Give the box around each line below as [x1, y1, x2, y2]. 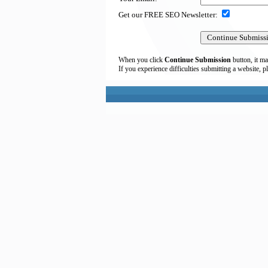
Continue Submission [165, 56, 231, 64]
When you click [118, 56, 165, 64]
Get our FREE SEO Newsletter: [118, 10, 218, 19]
